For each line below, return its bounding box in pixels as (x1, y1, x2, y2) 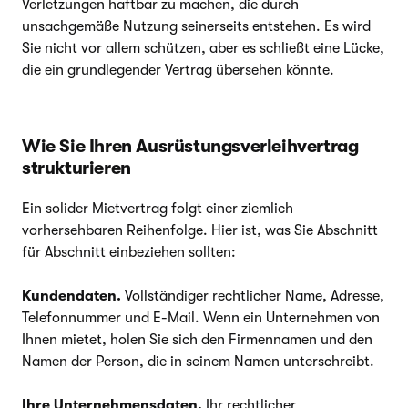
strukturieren (22, 157, 131, 178)
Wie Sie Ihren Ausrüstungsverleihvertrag (22, 135, 359, 157)
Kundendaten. (22, 287, 121, 304)
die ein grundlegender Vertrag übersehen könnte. (22, 61, 334, 78)
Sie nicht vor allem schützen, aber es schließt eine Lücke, (22, 39, 384, 56)
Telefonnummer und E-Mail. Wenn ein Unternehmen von (22, 309, 380, 326)
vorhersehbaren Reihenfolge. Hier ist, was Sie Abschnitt (22, 221, 378, 239)
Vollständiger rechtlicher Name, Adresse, (121, 287, 384, 304)
